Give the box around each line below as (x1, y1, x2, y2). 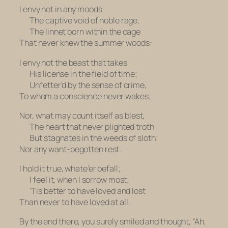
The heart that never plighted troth (19, 121, 154, 132)
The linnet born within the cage (19, 26, 141, 38)
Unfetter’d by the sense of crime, (19, 79, 147, 91)
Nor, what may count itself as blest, (19, 109, 145, 121)
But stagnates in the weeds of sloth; (19, 132, 158, 144)
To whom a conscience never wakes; (19, 90, 151, 102)
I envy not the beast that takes (19, 56, 127, 68)
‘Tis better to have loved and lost (19, 185, 146, 197)
